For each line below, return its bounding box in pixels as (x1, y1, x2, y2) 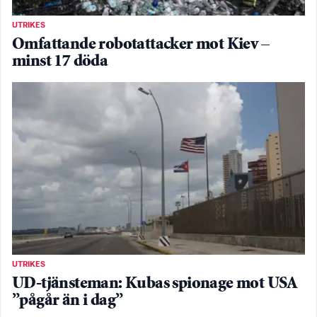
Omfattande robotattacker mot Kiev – (12, 37, 269, 54)
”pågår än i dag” (12, 292, 123, 309)
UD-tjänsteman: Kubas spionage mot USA (12, 275, 298, 292)
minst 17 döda (12, 54, 108, 71)
